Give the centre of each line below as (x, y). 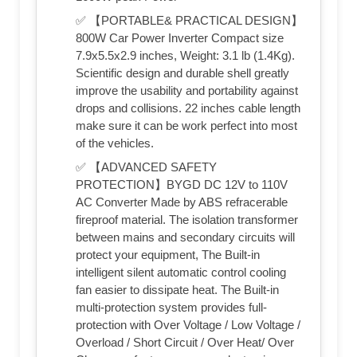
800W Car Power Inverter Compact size (180, 38)
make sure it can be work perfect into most (186, 126)
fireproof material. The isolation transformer (187, 220)
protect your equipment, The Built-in (168, 255)
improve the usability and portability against (187, 91)
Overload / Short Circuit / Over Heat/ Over (185, 343)
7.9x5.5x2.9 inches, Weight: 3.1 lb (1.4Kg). (185, 56)
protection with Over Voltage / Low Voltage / (188, 325)
